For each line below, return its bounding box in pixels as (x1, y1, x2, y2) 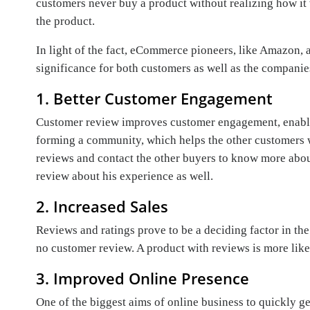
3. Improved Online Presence (36, 268, 249, 289)
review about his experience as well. (36, 170, 213, 183)
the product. (36, 15, 95, 28)
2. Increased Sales (36, 196, 168, 217)
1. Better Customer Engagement (36, 88, 273, 109)
